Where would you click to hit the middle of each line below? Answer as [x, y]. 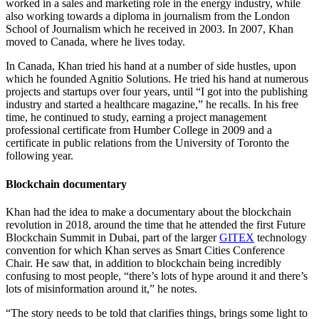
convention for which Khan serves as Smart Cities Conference [145, 250]
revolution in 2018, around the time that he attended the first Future [156, 224]
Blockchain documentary [66, 184]
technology [281, 237]
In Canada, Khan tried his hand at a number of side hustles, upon [151, 66]
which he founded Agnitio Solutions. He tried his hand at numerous [157, 79]
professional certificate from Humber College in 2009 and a [139, 130]
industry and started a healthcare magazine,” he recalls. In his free [152, 105]
